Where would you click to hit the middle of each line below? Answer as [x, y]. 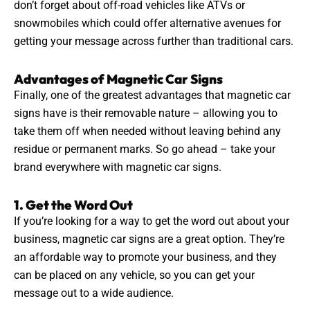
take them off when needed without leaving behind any [147, 131]
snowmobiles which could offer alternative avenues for [147, 24]
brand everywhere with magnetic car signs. [118, 167]
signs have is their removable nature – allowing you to [146, 113]
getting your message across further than [116, 42]
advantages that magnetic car [216, 95]
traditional [242, 42]
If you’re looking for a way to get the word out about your [152, 221]
